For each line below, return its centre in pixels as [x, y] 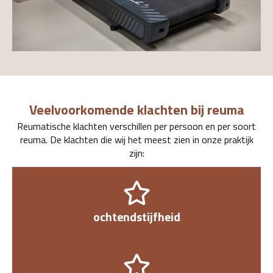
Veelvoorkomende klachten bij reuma [136, 109]
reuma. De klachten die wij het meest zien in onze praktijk [136, 139]
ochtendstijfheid [136, 216]
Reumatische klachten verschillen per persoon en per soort [136, 126]
